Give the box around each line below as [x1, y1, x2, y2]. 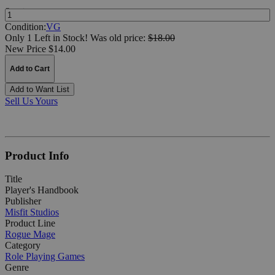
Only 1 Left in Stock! [5, 32, 88, 43]
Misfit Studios [5, 207, 59, 218]
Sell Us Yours [5, 95, 58, 106]
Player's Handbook [5, 185, 79, 196]
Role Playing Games [5, 251, 85, 262]
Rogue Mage [5, 229, 55, 240]
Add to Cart [10, 64, 50, 73]
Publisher [5, 196, 41, 207]
